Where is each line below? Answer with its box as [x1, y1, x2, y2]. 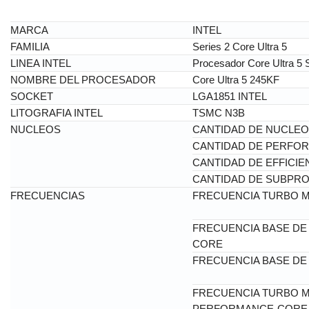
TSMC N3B [192, 106, 245, 119]
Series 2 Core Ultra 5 [192, 40, 287, 52]
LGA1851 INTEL [192, 90, 267, 102]
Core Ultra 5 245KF [192, 73, 279, 86]
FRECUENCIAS [10, 189, 85, 201]
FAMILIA [10, 40, 50, 52]
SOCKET [10, 90, 53, 102]
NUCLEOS [10, 123, 61, 135]
